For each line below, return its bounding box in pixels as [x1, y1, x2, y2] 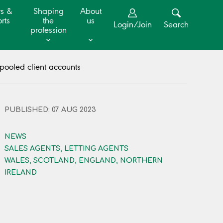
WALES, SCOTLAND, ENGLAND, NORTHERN [4, 157, 163, 165]
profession [30, 25, 67, 35]
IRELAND [4, 169, 37, 177]
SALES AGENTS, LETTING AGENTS [4, 145, 129, 153]
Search [163, 19, 189, 30]
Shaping [33, 6, 64, 16]
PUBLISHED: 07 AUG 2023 [4, 106, 97, 114]
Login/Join [113, 19, 152, 30]
